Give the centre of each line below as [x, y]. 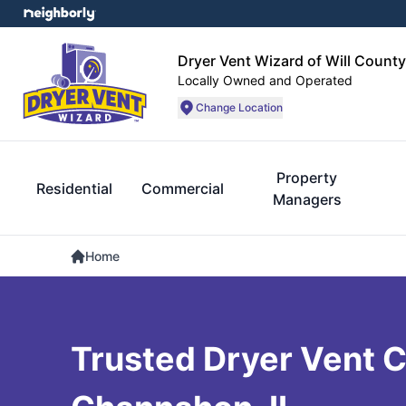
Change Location [239, 107]
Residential [74, 188]
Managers [307, 199]
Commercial [183, 188]
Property [307, 178]
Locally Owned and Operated [265, 80]
